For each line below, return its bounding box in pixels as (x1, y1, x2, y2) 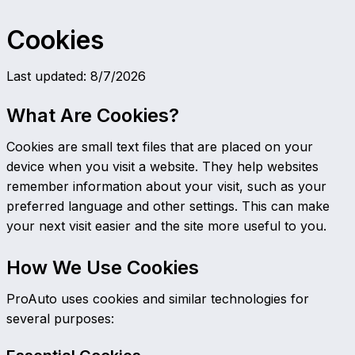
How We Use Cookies (6, 256, 199, 279)
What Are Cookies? (6, 104, 179, 127)
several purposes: (6, 311, 114, 326)
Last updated (6, 68, 83, 84)
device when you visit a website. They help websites (6, 158, 319, 174)
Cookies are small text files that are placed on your (6, 139, 313, 155)
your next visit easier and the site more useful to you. (6, 218, 326, 234)
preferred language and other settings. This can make (6, 198, 330, 214)
